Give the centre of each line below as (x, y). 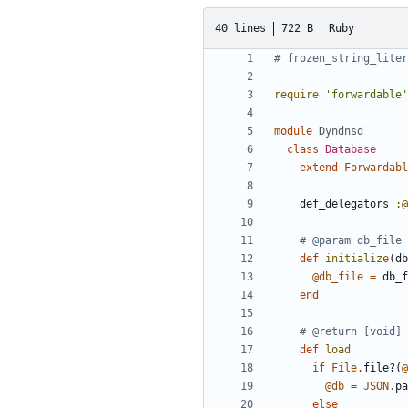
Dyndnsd (341, 132)
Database (351, 150)
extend (319, 168)
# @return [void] (351, 332)
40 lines (240, 28)
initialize (357, 259)
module (293, 132)
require (296, 95)
